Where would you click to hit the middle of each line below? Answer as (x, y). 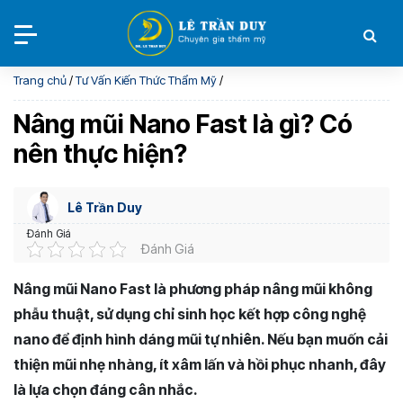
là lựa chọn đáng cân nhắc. (106, 390)
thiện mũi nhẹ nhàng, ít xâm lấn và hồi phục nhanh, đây (200, 364)
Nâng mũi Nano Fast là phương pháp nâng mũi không (193, 289)
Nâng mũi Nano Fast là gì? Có (183, 124)
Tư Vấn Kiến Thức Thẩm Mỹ (146, 80)
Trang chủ (40, 80)
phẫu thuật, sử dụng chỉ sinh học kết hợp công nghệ (190, 314)
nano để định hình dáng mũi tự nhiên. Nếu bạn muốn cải (201, 339)
